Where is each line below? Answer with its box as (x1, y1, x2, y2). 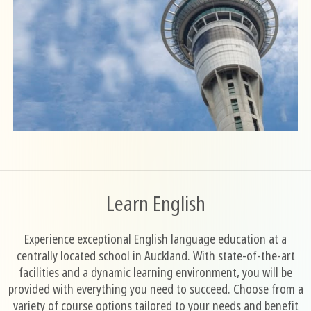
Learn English (106, 190, 205, 217)
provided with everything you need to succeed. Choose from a (8, 280, 303, 298)
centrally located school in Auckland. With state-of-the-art (16, 247, 295, 264)
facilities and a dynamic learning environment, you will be (19, 264, 292, 281)
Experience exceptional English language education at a (24, 230, 287, 248)
